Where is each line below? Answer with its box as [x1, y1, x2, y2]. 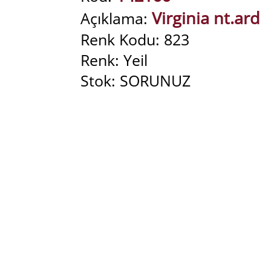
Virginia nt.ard [152, 7, 261, 29]
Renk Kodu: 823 [80, 29, 190, 50]
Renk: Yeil [80, 50, 148, 70]
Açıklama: [80, 8, 152, 28]
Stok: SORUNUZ [80, 70, 191, 91]
